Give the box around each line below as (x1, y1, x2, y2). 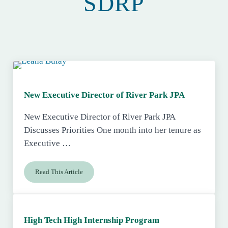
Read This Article (35, 168, 83, 176)
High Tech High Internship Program (24, 215, 160, 225)
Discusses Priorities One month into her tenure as (24, 125, 202, 135)
